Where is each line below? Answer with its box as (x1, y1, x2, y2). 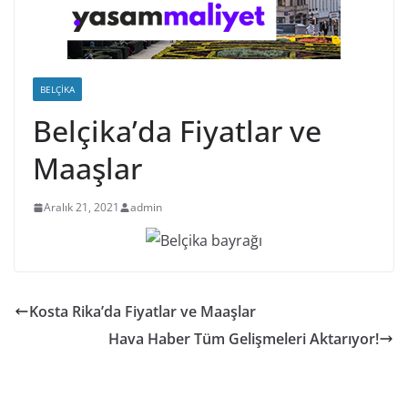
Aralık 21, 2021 (44, 199, 119, 215)
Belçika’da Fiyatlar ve (33, 111, 321, 150)
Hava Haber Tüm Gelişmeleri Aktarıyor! (108, 329, 379, 349)
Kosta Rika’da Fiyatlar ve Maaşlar (29, 301, 256, 321)
